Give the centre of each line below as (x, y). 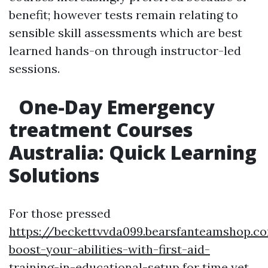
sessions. (34, 68)
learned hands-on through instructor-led (125, 51)
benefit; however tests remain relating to (124, 15)
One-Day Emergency (114, 107)
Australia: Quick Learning (133, 152)
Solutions (54, 175)
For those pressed (60, 213)
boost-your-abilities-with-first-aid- (109, 249)
